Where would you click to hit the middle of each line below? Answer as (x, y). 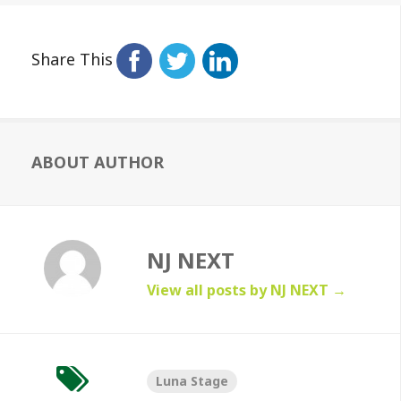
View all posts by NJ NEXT (240, 290)
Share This (72, 59)
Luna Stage (192, 381)
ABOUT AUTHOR (98, 162)
